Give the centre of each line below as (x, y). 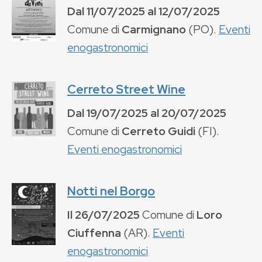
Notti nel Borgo (111, 191)
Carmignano (154, 29)
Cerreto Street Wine (126, 89)
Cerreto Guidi (158, 131)
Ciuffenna (94, 232)
